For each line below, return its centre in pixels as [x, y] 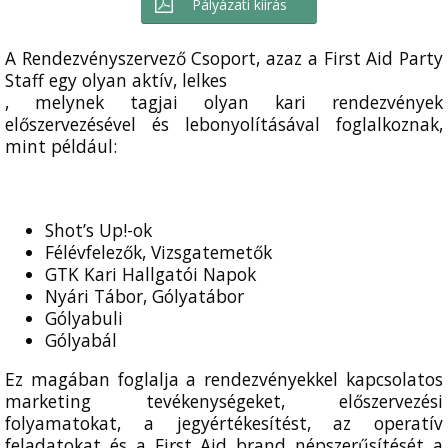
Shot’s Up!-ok [98, 230]
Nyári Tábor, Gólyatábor [144, 296]
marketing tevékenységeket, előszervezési [224, 401]
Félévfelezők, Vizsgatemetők [158, 252]
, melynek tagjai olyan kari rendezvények [224, 102]
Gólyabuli [84, 318]
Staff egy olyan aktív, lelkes [116, 80]
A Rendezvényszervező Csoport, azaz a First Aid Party [224, 58]
